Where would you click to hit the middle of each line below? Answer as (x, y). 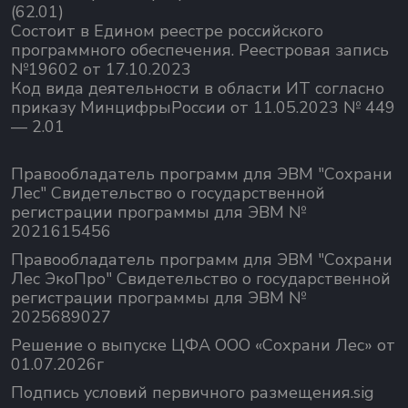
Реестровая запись (314, 51)
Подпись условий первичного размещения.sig (193, 393)
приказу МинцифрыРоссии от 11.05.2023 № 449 (203, 108)
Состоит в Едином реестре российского (167, 31)
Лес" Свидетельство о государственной (168, 194)
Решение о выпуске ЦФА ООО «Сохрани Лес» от (203, 346)
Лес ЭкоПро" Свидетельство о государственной (201, 279)
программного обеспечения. (125, 51)
